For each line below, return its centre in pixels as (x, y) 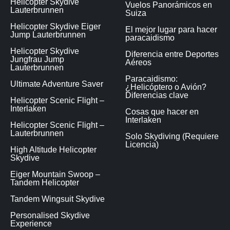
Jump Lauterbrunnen (48, 34)
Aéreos (138, 62)
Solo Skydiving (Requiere (172, 136)
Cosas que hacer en (162, 111)
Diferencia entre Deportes (172, 54)
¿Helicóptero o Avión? (166, 87)
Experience (31, 223)
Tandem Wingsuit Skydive (57, 199)
